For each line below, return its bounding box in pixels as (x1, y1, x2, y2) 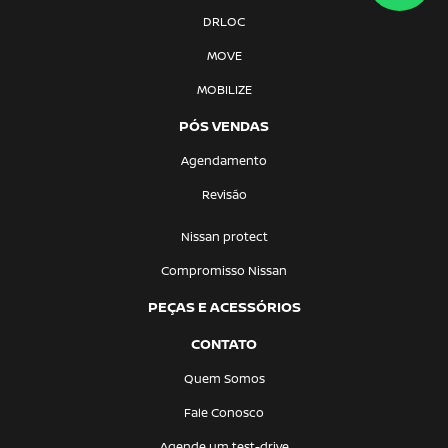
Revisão (201, 186, 247, 203)
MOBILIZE (196, 81, 252, 98)
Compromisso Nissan (161, 262, 287, 279)
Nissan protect (180, 228, 268, 245)
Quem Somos (183, 370, 265, 387)
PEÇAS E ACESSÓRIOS (147, 297, 301, 316)
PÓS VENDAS (179, 116, 269, 135)
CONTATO (191, 334, 257, 353)
